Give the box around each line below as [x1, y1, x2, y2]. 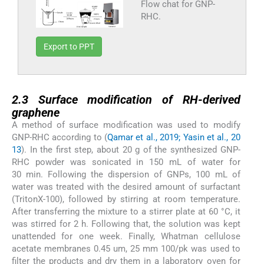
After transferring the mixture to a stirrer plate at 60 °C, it [12, 206, 240, 217]
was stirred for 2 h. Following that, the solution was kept [12, 219, 240, 230]
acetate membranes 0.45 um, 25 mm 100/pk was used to [12, 243, 240, 255]
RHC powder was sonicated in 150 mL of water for [12, 157, 240, 168]
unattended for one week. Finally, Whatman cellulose [12, 231, 240, 242]
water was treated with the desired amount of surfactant [12, 181, 240, 193]
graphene [12, 105, 60, 120]
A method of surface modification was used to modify [12, 120, 240, 131]
